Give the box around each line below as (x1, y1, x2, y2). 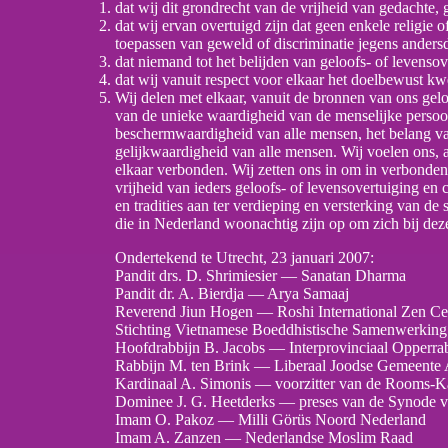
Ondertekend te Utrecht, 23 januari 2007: (115, 249, 374, 267)
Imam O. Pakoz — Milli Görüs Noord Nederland (115, 411, 426, 429)
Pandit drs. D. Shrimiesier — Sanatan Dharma (115, 267, 406, 285)
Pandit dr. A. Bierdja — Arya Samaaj (115, 285, 349, 303)
